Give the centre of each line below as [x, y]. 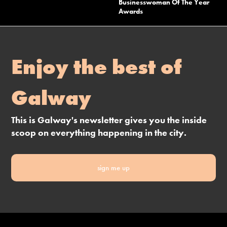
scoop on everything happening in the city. [99, 133]
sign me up [113, 168]
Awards [131, 11]
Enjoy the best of [97, 67]
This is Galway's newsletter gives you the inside [109, 120]
